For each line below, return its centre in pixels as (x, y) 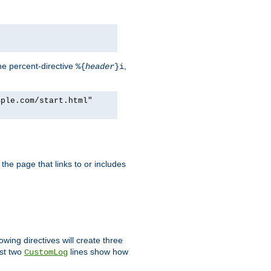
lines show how (98, 251)
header (100, 66)
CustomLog (46, 252)
